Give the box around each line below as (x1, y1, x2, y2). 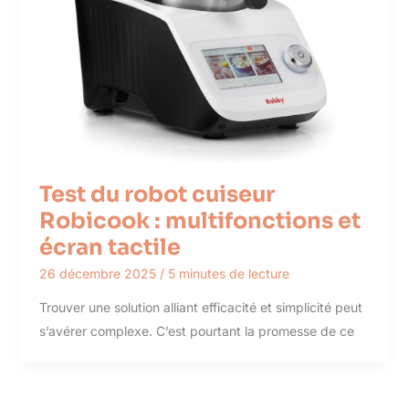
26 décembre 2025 (38, 266, 160, 282)
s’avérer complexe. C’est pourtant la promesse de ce (38, 323, 354, 340)
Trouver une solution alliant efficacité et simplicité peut (38, 299, 362, 316)
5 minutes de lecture (167, 266, 289, 282)
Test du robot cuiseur (38, 180, 275, 208)
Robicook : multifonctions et (38, 206, 361, 235)
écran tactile (38, 233, 181, 261)
